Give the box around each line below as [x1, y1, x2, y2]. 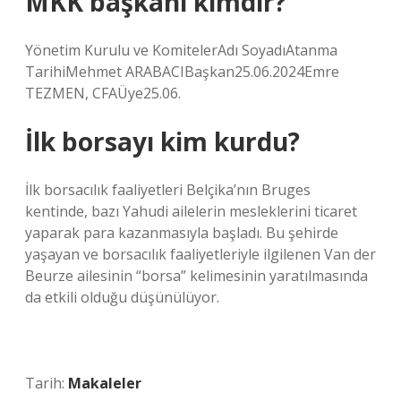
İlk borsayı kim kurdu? [25, 124, 300, 158]
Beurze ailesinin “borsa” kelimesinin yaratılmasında [25, 266, 368, 286]
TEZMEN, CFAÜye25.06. [25, 83, 181, 103]
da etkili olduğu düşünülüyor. [25, 287, 219, 307]
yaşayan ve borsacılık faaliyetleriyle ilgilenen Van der [25, 244, 376, 264]
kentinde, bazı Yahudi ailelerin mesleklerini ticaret [25, 201, 357, 221]
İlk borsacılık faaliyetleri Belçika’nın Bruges [25, 180, 311, 200]
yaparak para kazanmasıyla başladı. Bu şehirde [25, 223, 338, 243]
